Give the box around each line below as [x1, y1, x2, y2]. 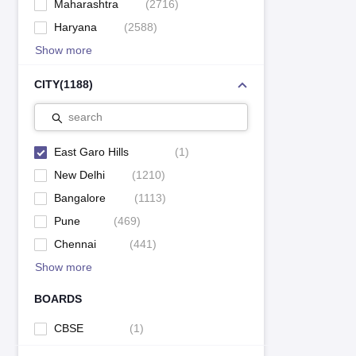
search [68, 110, 103, 123]
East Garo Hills [53, 145, 129, 158]
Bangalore [53, 192, 106, 204]
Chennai [53, 238, 96, 250]
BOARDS [33, 292, 82, 305]
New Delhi [53, 168, 105, 181]
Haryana [53, 21, 97, 33]
